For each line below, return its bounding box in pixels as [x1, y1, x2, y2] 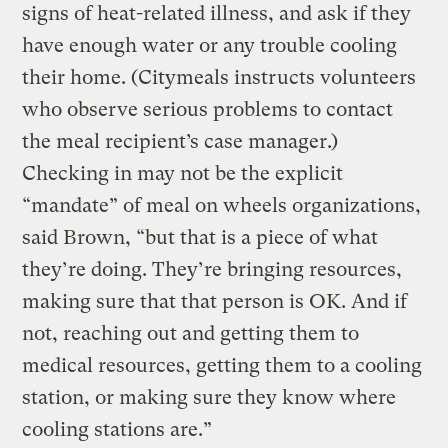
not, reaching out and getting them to [22, 322, 360, 346]
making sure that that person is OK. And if [22, 290, 408, 314]
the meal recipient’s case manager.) [22, 130, 339, 154]
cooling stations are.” [22, 418, 218, 442]
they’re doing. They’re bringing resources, [22, 258, 403, 282]
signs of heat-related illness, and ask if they [22, 2, 412, 26]
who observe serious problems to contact [22, 98, 394, 122]
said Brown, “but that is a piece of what [22, 226, 379, 250]
